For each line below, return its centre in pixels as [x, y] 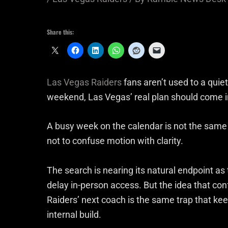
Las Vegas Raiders [84, 82]
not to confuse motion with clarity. [115, 141]
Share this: [60, 32]
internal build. [74, 215]
